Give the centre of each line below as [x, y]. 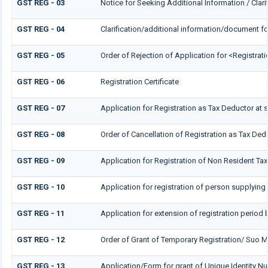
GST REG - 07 [40, 108]
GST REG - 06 [40, 82]
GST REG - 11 [40, 214]
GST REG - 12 [40, 240]
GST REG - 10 [40, 187]
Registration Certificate [139, 82]
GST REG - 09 [40, 161]
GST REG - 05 [40, 56]
